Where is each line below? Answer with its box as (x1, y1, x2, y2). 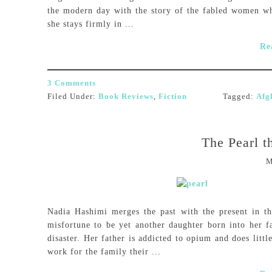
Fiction (158, 92, 187, 101)
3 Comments (47, 78, 96, 87)
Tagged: (223, 92, 256, 101)
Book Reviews (98, 92, 154, 101)
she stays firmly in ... (47, 19, 134, 29)
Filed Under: (47, 92, 98, 101)
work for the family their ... (47, 247, 161, 256)
